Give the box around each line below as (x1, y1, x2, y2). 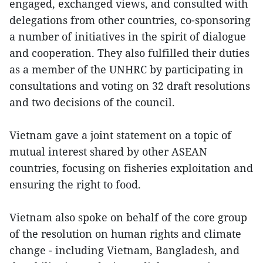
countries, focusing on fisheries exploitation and (9, 160, 253, 175)
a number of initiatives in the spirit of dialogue (9, 29, 246, 43)
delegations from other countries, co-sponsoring (9, 12, 251, 27)
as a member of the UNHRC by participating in (9, 62, 244, 76)
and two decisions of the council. (9, 95, 175, 109)
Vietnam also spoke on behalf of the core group (9, 210, 247, 224)
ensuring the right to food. (9, 177, 141, 191)
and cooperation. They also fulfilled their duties (9, 45, 249, 60)
